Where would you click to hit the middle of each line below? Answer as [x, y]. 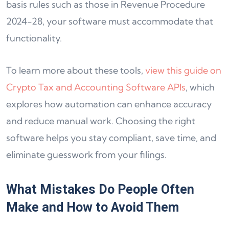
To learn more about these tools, [76, 70]
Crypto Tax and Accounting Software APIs [96, 87]
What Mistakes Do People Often [100, 189]
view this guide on [183, 70]
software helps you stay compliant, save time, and [111, 138]
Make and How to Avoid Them [93, 207]
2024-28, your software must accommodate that [110, 21]
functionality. [34, 38]
